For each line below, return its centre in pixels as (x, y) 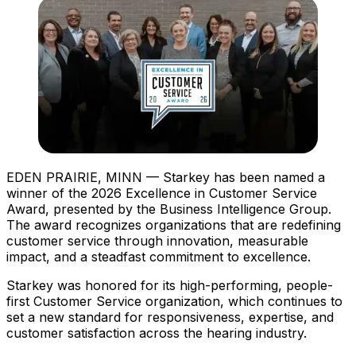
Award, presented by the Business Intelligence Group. (169, 209)
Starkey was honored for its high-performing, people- (170, 285)
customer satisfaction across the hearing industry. (157, 333)
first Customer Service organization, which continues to (174, 301)
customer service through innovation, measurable (157, 240)
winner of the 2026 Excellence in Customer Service (162, 193)
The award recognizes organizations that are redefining (174, 224)
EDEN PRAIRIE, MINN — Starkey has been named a (166, 177)
